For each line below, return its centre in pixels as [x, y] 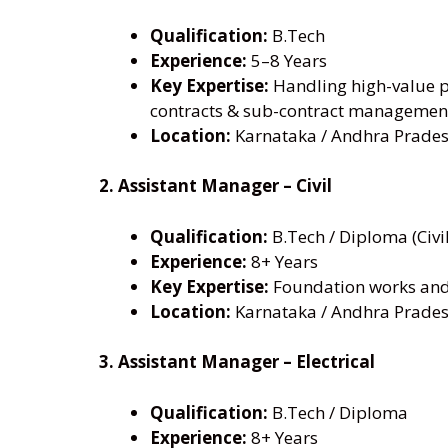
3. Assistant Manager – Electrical [237, 362]
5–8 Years [287, 60]
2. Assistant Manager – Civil [215, 186]
